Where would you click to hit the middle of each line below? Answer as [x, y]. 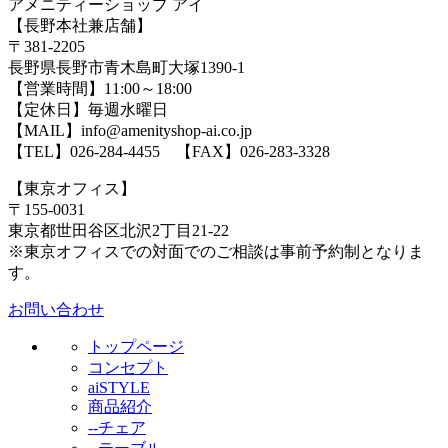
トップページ [136, 347]
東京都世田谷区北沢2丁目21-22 [118, 231]
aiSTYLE [119, 388]
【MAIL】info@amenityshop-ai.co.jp [130, 131]
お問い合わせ [56, 310]
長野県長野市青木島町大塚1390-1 [126, 68]
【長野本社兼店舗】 [80, 26]
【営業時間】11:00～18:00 [100, 89]
